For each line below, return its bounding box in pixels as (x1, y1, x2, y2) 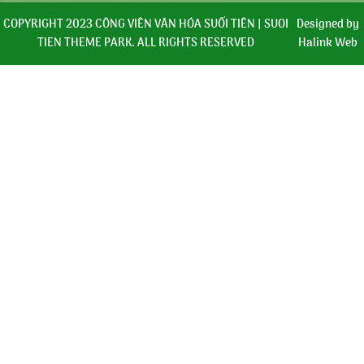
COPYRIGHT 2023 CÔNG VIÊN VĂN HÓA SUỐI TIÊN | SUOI (3, 15, 289, 34)
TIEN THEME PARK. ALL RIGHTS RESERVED (37, 33, 255, 53)
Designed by (297, 15, 360, 34)
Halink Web (298, 33, 358, 53)
